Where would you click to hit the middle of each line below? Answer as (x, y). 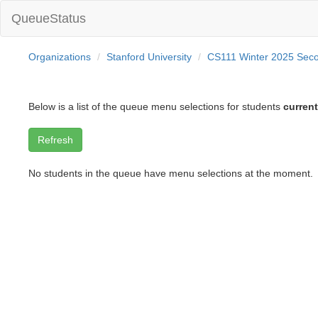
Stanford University (149, 57)
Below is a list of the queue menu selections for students (156, 106)
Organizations (60, 57)
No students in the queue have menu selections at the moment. (171, 173)
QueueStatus (49, 18)
